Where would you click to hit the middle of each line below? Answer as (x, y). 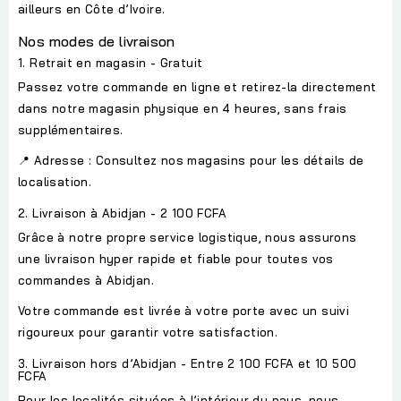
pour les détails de (305, 161)
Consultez (126, 161)
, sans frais (312, 109)
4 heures (250, 109)
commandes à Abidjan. (86, 281)
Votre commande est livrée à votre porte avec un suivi (184, 311)
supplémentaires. (71, 130)
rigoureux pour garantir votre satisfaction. (148, 333)
